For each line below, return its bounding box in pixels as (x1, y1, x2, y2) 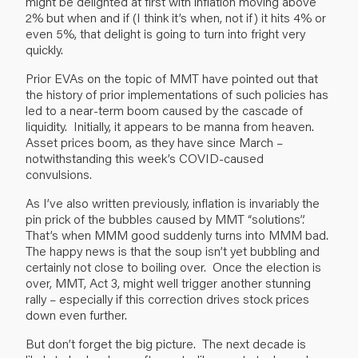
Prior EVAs (26, 69, 87, 86)
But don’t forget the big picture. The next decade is (26, 334, 306, 352)
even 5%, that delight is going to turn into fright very (26, 24, 305, 42)
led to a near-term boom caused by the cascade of (26, 101, 303, 118)
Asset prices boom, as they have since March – (26, 133, 283, 150)
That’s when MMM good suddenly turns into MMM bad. (26, 225, 332, 243)
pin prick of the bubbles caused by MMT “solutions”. (26, 209, 308, 227)
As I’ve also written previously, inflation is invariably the (26, 193, 320, 211)
